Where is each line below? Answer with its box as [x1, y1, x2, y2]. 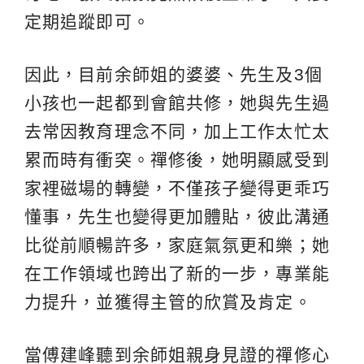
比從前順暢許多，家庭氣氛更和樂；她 [24, 235, 330, 254]
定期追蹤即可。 [24, 11, 150, 31]
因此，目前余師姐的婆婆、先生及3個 [24, 64, 323, 84]
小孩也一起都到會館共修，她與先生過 [24, 93, 330, 112]
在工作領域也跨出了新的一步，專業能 [24, 263, 330, 283]
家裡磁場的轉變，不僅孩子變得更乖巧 [24, 178, 330, 197]
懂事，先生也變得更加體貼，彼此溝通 [24, 206, 330, 226]
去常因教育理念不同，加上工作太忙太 [24, 121, 330, 141]
